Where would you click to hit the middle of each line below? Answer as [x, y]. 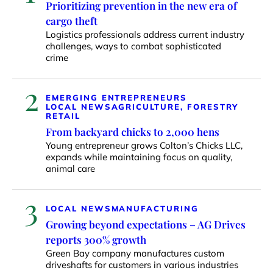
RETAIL [63, 115]
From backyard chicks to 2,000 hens [133, 131]
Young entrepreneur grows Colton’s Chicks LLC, [144, 145]
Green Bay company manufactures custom [135, 253]
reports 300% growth [96, 239]
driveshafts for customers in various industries [142, 264]
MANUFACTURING [155, 208]
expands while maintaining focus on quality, [139, 157]
